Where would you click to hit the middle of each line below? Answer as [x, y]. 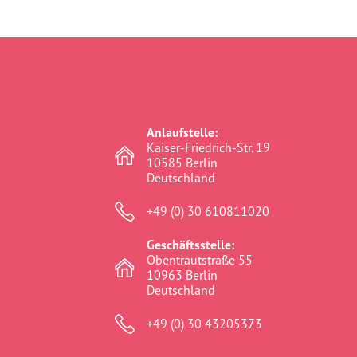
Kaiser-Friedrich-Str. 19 [208, 147]
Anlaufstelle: [182, 132]
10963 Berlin [182, 275]
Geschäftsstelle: [190, 245]
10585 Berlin [182, 163]
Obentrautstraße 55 [200, 260]
